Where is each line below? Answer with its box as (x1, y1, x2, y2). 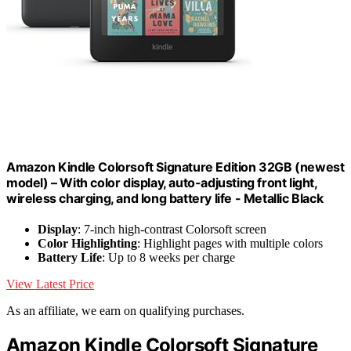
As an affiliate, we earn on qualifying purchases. (6, 303, 244, 317)
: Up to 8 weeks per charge (102, 250, 235, 264)
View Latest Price (6, 277, 94, 291)
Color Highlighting (38, 236, 137, 250)
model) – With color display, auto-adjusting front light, (6, 174, 317, 190)
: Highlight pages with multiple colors (137, 236, 323, 250)
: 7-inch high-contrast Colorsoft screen (78, 222, 266, 236)
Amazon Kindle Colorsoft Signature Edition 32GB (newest (6, 158, 345, 175)
